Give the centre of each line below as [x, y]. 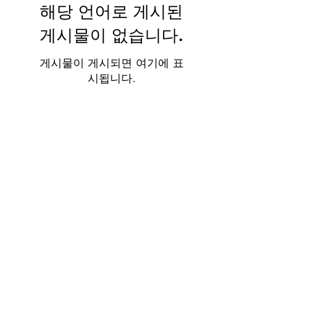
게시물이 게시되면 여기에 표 [111, 63]
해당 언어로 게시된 [111, 11]
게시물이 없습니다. [111, 35]
